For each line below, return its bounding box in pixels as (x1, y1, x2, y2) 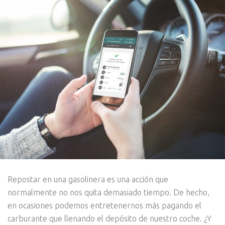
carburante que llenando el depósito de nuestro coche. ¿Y (8, 213, 211, 223)
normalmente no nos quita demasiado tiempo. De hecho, (8, 187, 209, 197)
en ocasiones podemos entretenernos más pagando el (8, 200, 201, 210)
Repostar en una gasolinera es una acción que (8, 174, 168, 184)
